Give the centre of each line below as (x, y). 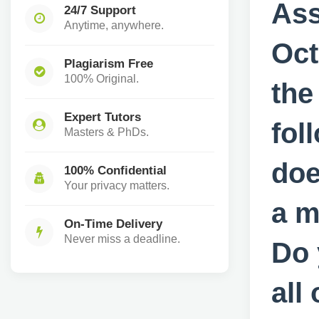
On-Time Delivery (113, 224)
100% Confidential (115, 170)
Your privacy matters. (117, 185)
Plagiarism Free (109, 63)
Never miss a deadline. (122, 239)
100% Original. (101, 79)
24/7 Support (100, 10)
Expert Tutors (103, 117)
